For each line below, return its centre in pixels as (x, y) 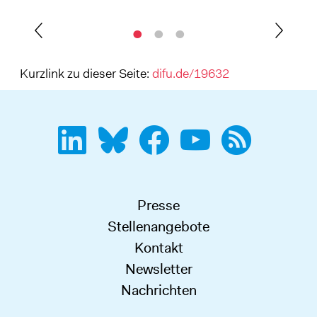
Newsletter (158, 269)
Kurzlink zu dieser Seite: (86, 74)
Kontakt (158, 248)
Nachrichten (158, 290)
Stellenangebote (158, 227)
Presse (158, 206)
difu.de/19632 (190, 74)
